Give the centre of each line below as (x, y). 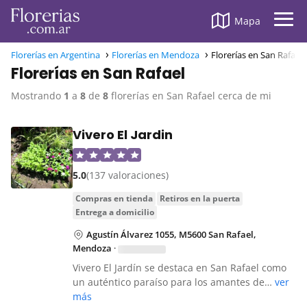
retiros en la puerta (203, 199)
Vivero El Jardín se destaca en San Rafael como (180, 268)
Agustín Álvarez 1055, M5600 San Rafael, (171, 235)
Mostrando (37, 96)
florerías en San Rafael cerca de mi (190, 96)
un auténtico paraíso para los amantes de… (174, 282)
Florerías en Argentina (56, 55)
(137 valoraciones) (127, 175)
